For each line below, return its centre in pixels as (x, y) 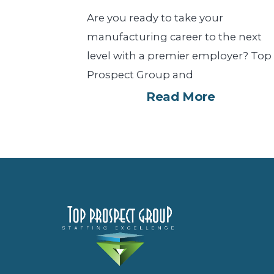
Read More (181, 96)
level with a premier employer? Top (179, 55)
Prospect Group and (140, 74)
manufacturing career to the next (174, 36)
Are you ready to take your (155, 17)
